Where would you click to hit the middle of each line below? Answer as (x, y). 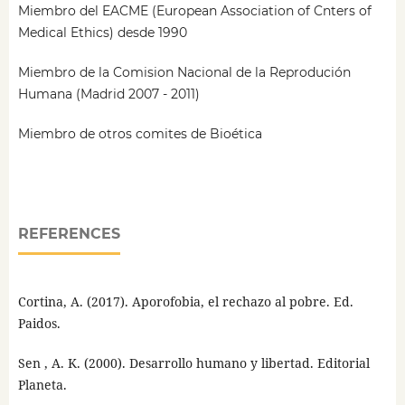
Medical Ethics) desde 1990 (102, 33)
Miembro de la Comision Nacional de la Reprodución (184, 73)
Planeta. (42, 385)
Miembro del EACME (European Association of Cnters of (194, 11)
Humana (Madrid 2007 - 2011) (108, 94)
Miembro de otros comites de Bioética (140, 134)
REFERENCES (69, 234)
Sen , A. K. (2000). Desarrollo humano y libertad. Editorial (193, 363)
